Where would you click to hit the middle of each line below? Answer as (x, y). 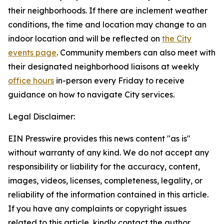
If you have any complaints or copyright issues (97, 208)
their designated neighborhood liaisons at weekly (103, 66)
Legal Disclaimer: (41, 116)
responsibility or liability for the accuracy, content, (104, 166)
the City (177, 38)
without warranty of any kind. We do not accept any (108, 152)
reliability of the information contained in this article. (108, 194)
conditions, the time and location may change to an (107, 24)
